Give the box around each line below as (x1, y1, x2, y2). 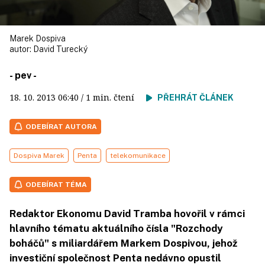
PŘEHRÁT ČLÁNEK (157, 93, 234, 103)
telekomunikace (110, 151, 166, 160)
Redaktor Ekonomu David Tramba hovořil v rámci (9, 208, 245, 220)
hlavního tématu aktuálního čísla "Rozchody (9, 222, 222, 235)
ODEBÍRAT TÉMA (25, 180, 87, 189)
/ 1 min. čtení (79, 92, 146, 104)
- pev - (9, 70, 37, 82)
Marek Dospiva (9, 34, 66, 44)
